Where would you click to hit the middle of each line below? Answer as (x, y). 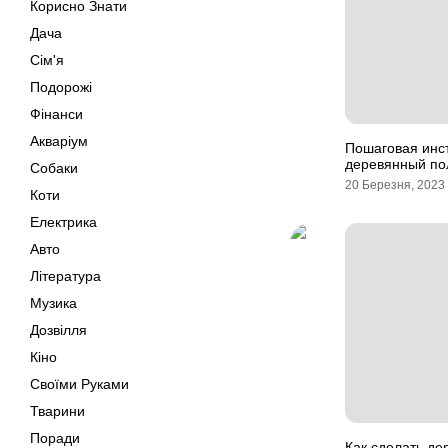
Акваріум (59, 141)
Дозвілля (58, 330)
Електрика (63, 222)
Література (65, 276)
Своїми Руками (79, 384)
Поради (55, 438)
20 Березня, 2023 (395, 185)
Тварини (57, 411)
